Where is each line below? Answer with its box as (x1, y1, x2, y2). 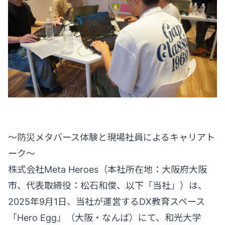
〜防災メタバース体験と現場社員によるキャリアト (8, 132, 215, 143)
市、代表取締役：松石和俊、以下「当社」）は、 (8, 180, 207, 191)
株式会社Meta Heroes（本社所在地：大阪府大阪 (8, 164, 207, 175)
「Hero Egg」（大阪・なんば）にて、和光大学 (8, 212, 201, 223)
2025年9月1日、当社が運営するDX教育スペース (8, 196, 205, 207)
